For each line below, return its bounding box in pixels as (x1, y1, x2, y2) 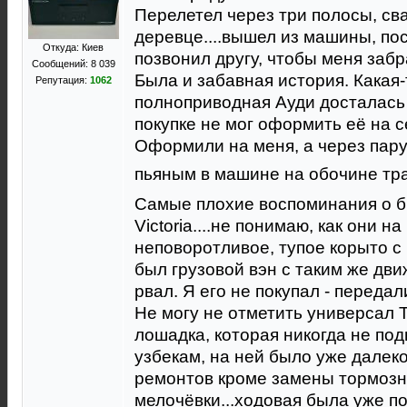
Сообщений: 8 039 (31, 58, 115, 69)
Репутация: (35, 74, 90, 85)
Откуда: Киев (43, 42, 104, 53)
